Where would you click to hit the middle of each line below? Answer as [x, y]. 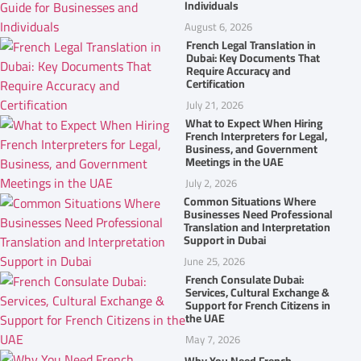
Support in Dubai [225, 240]
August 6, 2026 [219, 26]
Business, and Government [252, 149]
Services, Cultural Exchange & [258, 292]
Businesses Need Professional [259, 214]
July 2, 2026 [212, 183]
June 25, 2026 [215, 261]
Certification [216, 83]
